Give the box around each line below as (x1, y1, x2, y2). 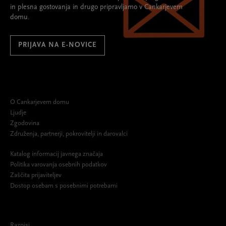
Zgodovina (10, 120, 39, 127)
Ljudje (10, 109, 26, 116)
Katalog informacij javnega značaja (10, 150, 103, 157)
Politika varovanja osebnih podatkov (10, 161, 108, 168)
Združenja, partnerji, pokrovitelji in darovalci (10, 130, 128, 137)
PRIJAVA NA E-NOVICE (18, 41, 97, 49)
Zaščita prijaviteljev (10, 172, 62, 179)
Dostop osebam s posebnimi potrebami (10, 182, 118, 189)
